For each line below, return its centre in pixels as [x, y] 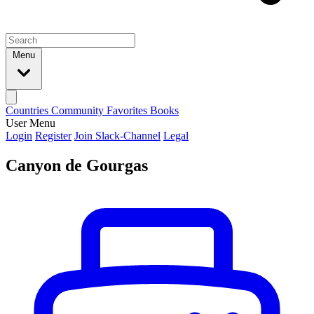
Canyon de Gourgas [77, 165]
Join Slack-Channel [117, 136]
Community [79, 110]
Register [53, 136]
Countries [28, 110]
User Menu [30, 123]
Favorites [128, 110]
